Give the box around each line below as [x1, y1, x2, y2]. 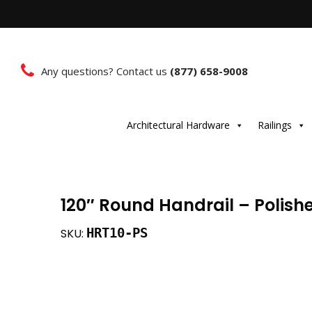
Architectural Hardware [126, 118, 230, 132]
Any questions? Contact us [41, 63, 170, 78]
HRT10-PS [86, 225, 148, 242]
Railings [257, 118, 292, 132]
